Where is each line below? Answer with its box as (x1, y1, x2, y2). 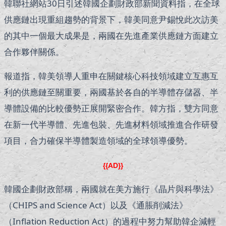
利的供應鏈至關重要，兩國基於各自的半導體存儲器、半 (4, 86, 218, 98)
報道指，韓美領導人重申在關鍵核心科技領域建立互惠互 (4, 70, 218, 82)
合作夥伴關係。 (4, 46, 64, 58)
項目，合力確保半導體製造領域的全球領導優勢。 (4, 135, 193, 147)
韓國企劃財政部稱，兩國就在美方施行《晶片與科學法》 (4, 183, 218, 195)
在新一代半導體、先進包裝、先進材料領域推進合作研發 (4, 119, 218, 131)
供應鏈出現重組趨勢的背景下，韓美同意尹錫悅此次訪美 (4, 14, 218, 26)
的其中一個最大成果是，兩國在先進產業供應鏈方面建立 (4, 30, 218, 42)
